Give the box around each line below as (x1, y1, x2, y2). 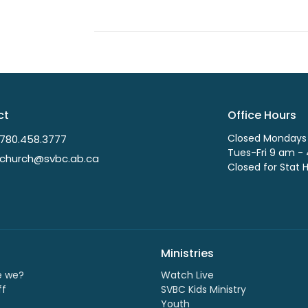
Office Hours (227, 107, 296, 123)
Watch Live (161, 267, 214, 282)
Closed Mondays (227, 131, 307, 146)
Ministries (161, 245, 214, 262)
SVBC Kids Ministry (161, 282, 246, 296)
